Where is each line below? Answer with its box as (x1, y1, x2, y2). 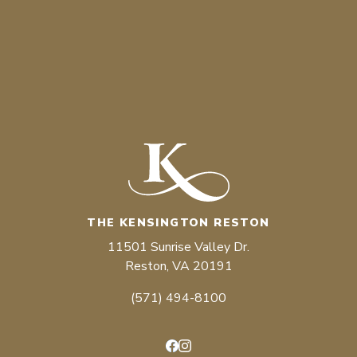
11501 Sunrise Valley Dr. (108, 238, 249, 256)
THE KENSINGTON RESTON (87, 215, 270, 230)
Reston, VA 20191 (124, 257, 233, 275)
